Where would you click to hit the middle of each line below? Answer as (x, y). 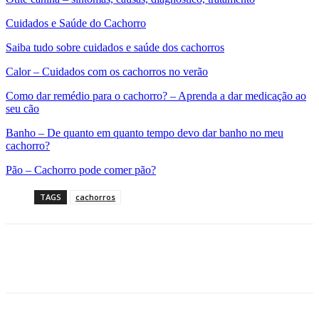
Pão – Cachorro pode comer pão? (81, 169)
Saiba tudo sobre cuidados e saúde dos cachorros (115, 47)
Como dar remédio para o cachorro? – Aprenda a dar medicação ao (156, 95)
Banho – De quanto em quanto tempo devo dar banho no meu (145, 132)
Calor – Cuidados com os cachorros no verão (107, 71)
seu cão (22, 108)
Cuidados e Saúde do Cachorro (76, 23)
